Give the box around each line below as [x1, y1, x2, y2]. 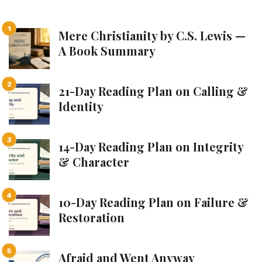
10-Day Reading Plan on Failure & [58, 194, 249, 210]
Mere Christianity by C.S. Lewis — [58, 27, 246, 43]
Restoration [58, 209, 125, 225]
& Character [58, 154, 129, 170]
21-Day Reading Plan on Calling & [58, 83, 248, 99]
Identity [58, 98, 104, 114]
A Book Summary [58, 43, 156, 58]
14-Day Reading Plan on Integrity [58, 139, 243, 154]
